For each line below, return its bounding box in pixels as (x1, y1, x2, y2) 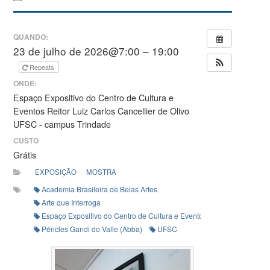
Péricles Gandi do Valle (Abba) (42, 224, 143, 234)
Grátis (13, 149, 37, 162)
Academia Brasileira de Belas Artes (42, 184, 158, 195)
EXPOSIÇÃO (35, 166, 77, 177)
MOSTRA (86, 166, 116, 177)
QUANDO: (13, 31, 49, 43)
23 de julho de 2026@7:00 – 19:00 (13, 43, 180, 59)
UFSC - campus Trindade (13, 118, 111, 130)
